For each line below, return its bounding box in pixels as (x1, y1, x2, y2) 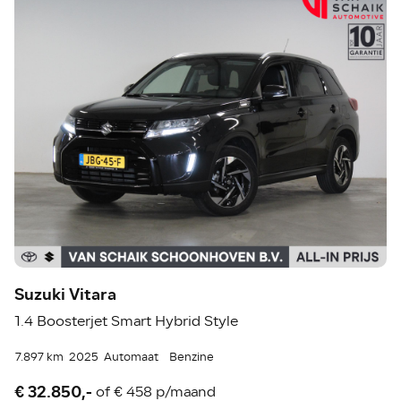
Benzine (169, 348, 215, 367)
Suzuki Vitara (14, 282, 117, 308)
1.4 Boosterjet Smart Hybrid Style (14, 311, 239, 333)
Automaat (104, 348, 159, 367)
